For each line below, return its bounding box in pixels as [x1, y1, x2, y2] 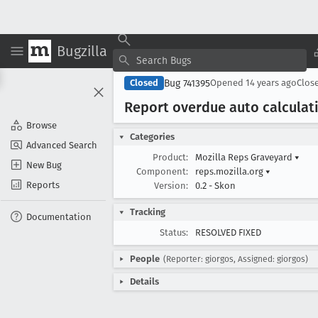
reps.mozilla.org [195, 166, 265, 177]
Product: [153, 152, 188, 163]
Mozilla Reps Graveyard [195, 152, 295, 163]
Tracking [130, 207, 165, 217]
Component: [136, 166, 188, 177]
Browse [26, 119, 57, 131]
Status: [160, 227, 188, 238]
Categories [130, 131, 175, 142]
